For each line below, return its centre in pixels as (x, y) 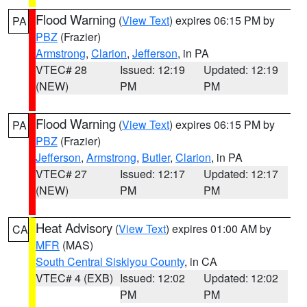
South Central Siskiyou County (110, 261)
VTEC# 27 (61, 174)
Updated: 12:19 (241, 70)
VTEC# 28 (61, 70)
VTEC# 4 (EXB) (74, 278)
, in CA (201, 261)
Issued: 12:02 (152, 278)
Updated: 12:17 (241, 174)
